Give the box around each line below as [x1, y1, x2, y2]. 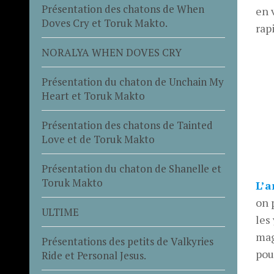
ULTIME [41, 205, 79, 220]
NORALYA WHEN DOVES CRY [41, 45, 182, 60]
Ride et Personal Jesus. [41, 248, 146, 263]
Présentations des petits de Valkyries [41, 234, 213, 249]
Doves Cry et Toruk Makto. [41, 16, 168, 31]
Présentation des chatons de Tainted [41, 118, 213, 133]
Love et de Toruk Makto [41, 132, 155, 147]
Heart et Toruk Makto [41, 89, 145, 103]
